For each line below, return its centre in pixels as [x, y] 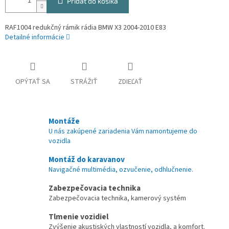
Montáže [64, 121]
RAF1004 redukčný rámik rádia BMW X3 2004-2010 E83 [86, 28]
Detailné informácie [35, 38]
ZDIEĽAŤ [130, 82]
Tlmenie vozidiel [78, 217]
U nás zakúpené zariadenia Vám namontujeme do [123, 132]
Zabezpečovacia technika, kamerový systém [117, 199]
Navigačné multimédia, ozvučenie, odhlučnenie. [121, 170]
